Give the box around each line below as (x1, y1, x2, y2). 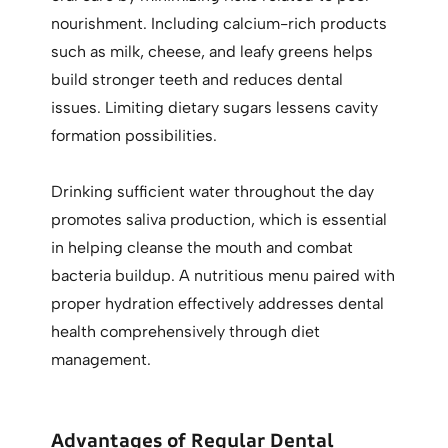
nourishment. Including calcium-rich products (51, 14, 388, 34)
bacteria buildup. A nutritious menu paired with (51, 266, 396, 286)
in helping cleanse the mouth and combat (51, 238, 354, 258)
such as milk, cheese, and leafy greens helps (51, 42, 374, 62)
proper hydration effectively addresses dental (51, 294, 385, 314)
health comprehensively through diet (51, 322, 321, 342)
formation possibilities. (51, 126, 218, 146)
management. (51, 350, 152, 370)
